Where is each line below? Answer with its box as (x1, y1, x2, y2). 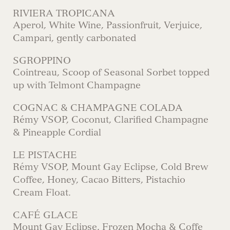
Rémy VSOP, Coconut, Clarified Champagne (13, 114, 208, 125)
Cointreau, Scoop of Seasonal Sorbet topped (13, 67, 209, 78)
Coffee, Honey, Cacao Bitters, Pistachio (13, 174, 185, 185)
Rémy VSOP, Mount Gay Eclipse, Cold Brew (13, 161, 208, 172)
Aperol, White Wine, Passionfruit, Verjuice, (13, 20, 202, 31)
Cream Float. (13, 187, 71, 198)
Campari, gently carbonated (13, 32, 136, 44)
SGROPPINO (13, 55, 71, 66)
